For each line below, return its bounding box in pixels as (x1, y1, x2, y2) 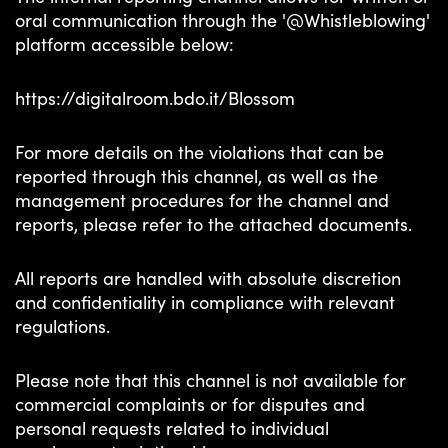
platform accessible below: (15, 32, 234, 56)
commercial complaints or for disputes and (15, 392, 365, 416)
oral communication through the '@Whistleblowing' (15, 8, 430, 32)
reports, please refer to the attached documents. (15, 212, 412, 236)
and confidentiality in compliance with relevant (15, 290, 395, 314)
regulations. (15, 314, 110, 338)
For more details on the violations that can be (15, 140, 384, 164)
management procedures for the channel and (15, 188, 389, 212)
